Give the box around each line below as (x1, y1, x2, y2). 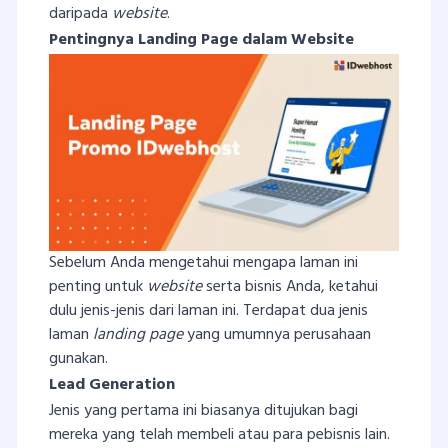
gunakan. (49, 345, 108, 372)
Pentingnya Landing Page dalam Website (49, 26, 354, 53)
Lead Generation (49, 371, 175, 398)
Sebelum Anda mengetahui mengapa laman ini (49, 249, 358, 276)
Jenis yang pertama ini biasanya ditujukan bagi (49, 397, 358, 424)
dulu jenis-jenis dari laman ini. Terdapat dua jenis (49, 297, 368, 324)
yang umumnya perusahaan (183, 321, 371, 348)
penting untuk (49, 273, 147, 300)
